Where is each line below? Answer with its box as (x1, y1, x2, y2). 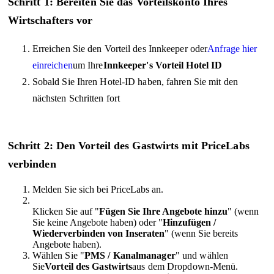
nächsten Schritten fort (32, 93, 120, 103)
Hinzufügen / (162, 217, 216, 228)
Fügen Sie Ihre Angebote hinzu (98, 206, 228, 217)
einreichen (32, 60, 73, 70)
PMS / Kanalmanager (84, 250, 176, 261)
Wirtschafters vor (7, 14, 93, 27)
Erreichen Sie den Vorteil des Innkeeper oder (32, 43, 208, 54)
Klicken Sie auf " (32, 206, 99, 217)
